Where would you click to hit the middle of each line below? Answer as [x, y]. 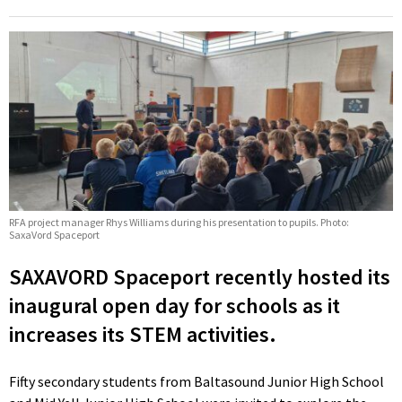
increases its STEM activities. [143, 335]
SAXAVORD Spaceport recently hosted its [200, 277]
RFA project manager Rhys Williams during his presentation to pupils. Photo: [179, 223]
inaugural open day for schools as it [175, 306]
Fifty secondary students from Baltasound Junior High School [197, 382]
